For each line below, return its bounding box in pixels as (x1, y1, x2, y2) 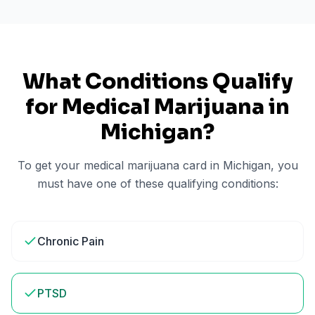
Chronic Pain (37, 234, 104, 248)
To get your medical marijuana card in (17, 158, 223, 172)
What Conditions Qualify (22, 68, 292, 95)
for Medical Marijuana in (25, 94, 290, 120)
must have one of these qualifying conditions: (37, 176, 278, 191)
